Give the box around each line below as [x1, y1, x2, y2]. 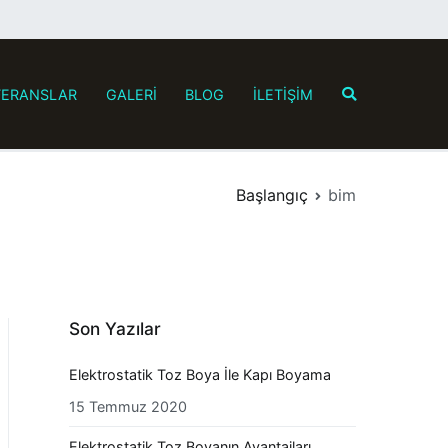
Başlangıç [236, 185, 308, 206]
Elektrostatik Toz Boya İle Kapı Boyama [69, 365, 331, 383]
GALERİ [105, 85, 157, 103]
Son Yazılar [69, 318, 161, 340]
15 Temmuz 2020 [69, 397, 187, 415]
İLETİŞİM [253, 85, 314, 103]
